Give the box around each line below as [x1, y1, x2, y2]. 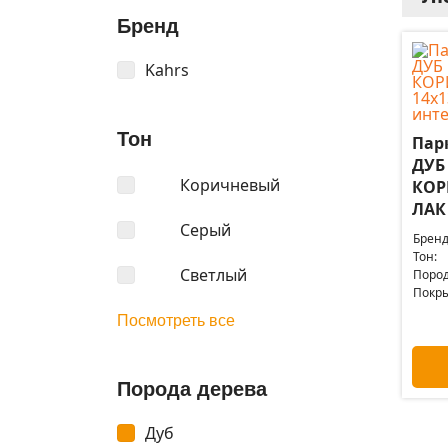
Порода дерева [117, 378, 267, 400]
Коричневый [180, 173, 280, 196]
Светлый [180, 263, 247, 286]
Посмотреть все [117, 312, 235, 329]
